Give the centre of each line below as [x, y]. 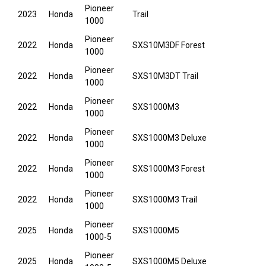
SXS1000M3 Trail [165, 200]
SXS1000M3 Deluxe [170, 138]
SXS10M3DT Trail [165, 76]
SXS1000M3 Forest [169, 169]
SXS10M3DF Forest [169, 45]
